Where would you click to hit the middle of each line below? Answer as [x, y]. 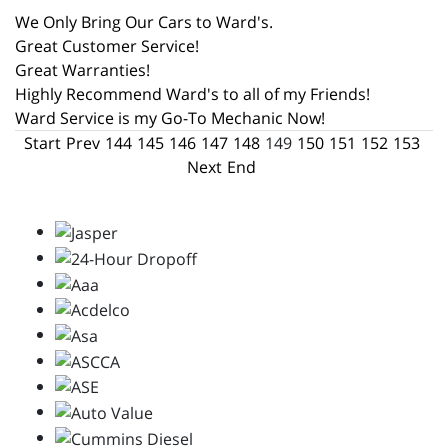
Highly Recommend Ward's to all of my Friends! [192, 94]
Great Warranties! [82, 70]
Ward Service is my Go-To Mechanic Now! [170, 118]
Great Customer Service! [107, 46]
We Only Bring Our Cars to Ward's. [144, 22]
